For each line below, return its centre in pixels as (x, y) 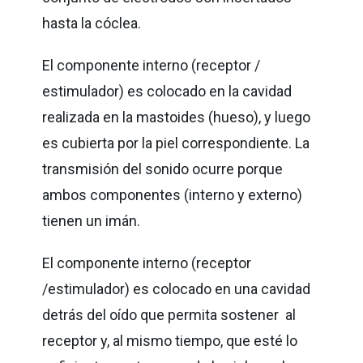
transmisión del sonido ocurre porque (163, 169)
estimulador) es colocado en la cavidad (167, 91)
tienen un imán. (93, 220)
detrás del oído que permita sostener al (169, 314)
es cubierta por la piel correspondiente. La (176, 143)
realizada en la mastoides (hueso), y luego (177, 117)
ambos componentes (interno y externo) (173, 194)
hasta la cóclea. (94, 23)
